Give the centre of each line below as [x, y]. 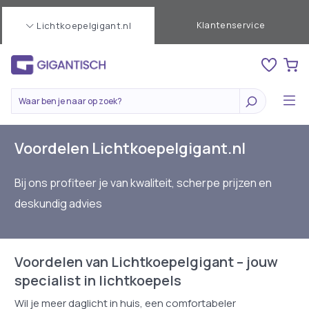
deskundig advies [58, 203]
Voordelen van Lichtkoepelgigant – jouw [146, 262]
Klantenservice [231, 24]
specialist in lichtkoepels [98, 280]
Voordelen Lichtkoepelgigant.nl [130, 148]
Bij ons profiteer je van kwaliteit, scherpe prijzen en [143, 183]
